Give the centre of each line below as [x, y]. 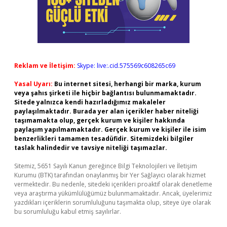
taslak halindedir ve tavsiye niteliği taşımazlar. [91, 148]
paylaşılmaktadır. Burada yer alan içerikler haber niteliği [106, 111]
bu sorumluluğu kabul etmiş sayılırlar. [68, 212]
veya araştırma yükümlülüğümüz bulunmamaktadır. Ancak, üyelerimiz [113, 193]
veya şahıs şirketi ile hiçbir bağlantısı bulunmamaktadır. [105, 93]
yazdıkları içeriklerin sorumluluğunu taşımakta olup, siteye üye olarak [112, 202]
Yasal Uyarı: [33, 84]
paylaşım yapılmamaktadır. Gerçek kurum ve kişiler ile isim [110, 129]
